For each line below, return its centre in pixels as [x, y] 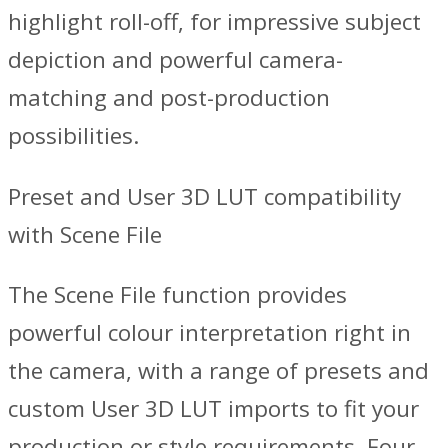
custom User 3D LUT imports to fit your [213, 408]
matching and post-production [169, 98]
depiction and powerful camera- [175, 60]
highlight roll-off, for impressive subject [214, 22]
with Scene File [85, 234]
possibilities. [73, 136]
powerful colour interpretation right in [209, 332]
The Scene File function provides [177, 294]
